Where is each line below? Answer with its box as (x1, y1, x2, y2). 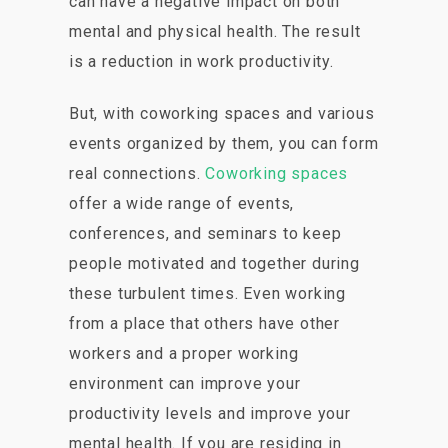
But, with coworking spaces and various (69, 104, 375, 124)
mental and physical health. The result (69, 22, 361, 42)
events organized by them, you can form (69, 134, 379, 154)
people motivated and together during (69, 254, 360, 274)
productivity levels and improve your (69, 404, 351, 424)
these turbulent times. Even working (69, 284, 347, 304)
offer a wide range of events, (69, 194, 295, 214)
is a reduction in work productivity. (69, 52, 334, 72)
